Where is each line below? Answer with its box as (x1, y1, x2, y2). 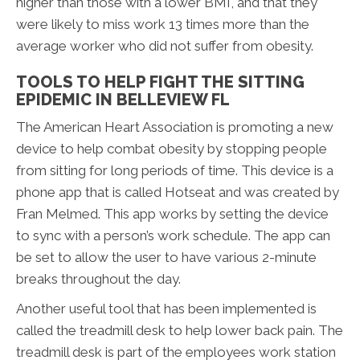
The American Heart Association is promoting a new (16, 119, 333, 136)
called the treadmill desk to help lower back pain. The (16, 322, 343, 339)
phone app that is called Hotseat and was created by (16, 184, 339, 201)
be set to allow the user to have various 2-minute (16, 249, 317, 266)
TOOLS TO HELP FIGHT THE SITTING (16, 72, 305, 92)
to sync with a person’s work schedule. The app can (16, 227, 330, 244)
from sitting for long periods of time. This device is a (16, 162, 333, 179)
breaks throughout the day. (16, 271, 181, 288)
